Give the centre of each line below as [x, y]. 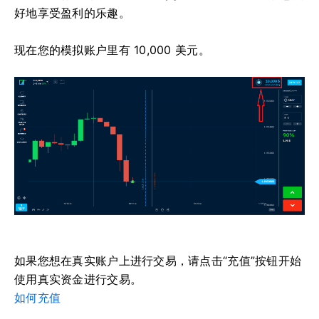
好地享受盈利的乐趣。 [72, 12]
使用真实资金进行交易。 [78, 279]
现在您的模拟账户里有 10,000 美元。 [112, 49]
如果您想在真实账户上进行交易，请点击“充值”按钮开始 [158, 260]
